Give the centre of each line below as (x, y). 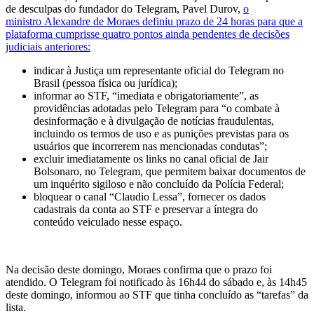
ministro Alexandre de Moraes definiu (91, 21)
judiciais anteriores (47, 46)
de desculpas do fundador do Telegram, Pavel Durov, (124, 8)
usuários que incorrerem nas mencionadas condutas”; (150, 146)
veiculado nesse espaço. (128, 221)
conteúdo (54, 221)
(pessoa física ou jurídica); (120, 83)
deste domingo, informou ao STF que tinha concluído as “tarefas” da (157, 294)
